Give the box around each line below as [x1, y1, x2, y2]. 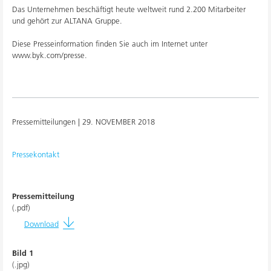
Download [24, 218, 59, 229]
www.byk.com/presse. [12, 50, 87, 60]
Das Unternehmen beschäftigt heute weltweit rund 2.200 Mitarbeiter [12, 4, 246, 15]
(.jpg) [12, 260, 30, 270]
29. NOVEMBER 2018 [82, 117, 155, 127]
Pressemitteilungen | [12, 117, 82, 127]
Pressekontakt [12, 149, 59, 160]
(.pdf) [12, 203, 30, 213]
